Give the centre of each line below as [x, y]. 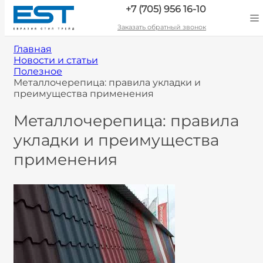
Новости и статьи [56, 60]
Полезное [38, 71]
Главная [33, 49]
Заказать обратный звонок [162, 27]
